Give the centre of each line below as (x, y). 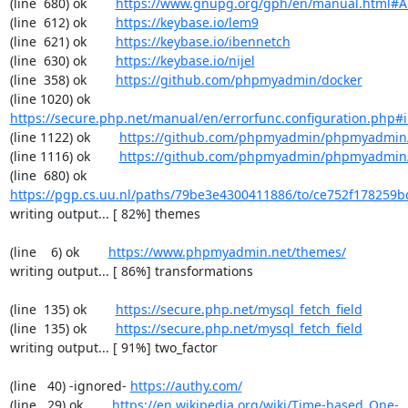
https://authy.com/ (186, 386)
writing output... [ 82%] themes (105, 214)
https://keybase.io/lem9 (187, 22)
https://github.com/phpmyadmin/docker (239, 80)
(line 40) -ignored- (70, 386)
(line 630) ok (62, 61)
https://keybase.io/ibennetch (203, 41)
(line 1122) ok (64, 137)
